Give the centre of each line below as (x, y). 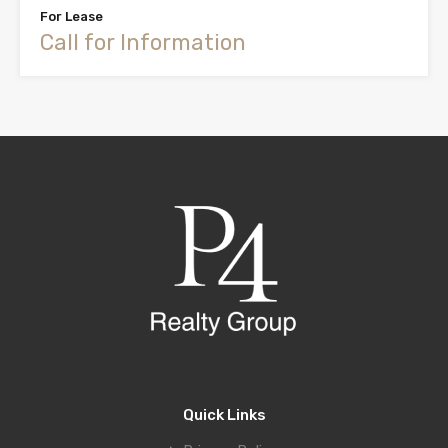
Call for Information (143, 42)
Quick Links (224, 415)
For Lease (71, 16)
